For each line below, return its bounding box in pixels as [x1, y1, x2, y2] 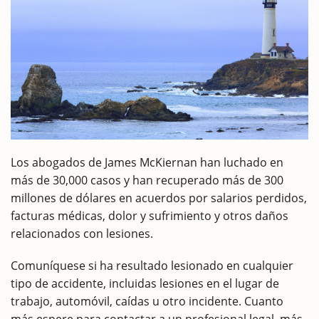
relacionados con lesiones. [11, 225, 153, 241]
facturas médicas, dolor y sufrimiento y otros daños [11, 207, 288, 224]
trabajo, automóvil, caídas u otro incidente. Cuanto [11, 293, 283, 309]
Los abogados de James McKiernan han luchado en [11, 154, 283, 170]
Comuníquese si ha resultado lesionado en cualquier [11, 257, 293, 273]
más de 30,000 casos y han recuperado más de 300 [11, 172, 283, 188]
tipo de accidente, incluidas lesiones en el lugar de [11, 275, 279, 291]
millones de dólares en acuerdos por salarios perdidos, [11, 189, 307, 206]
